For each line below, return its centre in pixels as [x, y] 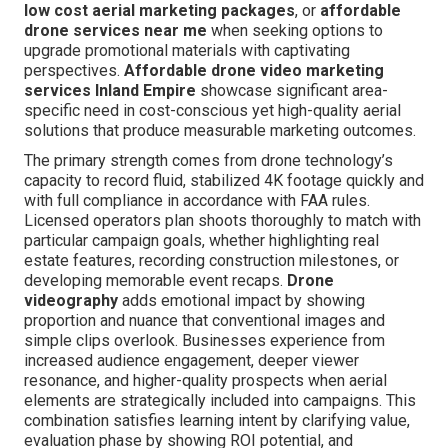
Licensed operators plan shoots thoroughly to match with [222, 221]
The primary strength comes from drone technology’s [208, 161]
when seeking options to [295, 31]
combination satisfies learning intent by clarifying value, [217, 421]
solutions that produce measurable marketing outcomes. [220, 131]
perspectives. [74, 71]
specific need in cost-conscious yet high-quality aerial [212, 111]
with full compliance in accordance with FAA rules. [197, 201]
